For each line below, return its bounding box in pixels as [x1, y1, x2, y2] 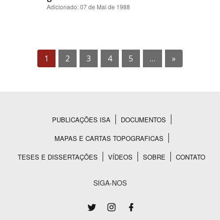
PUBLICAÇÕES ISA [52, 115, 110, 124]
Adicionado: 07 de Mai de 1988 [47, 2, 130, 11]
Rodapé [7, 122, 60, 143]
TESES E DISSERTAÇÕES [18, 152, 98, 162]
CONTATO [176, 152, 205, 162]
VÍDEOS [108, 152, 133, 162]
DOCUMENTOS [120, 115, 166, 124]
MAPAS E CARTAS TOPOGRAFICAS [54, 134, 164, 143]
